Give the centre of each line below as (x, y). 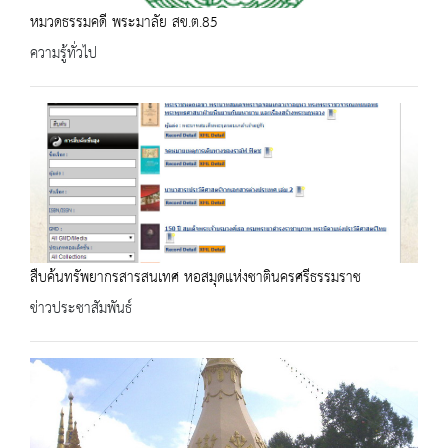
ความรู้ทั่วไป (63, 54)
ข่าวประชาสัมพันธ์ (81, 309)
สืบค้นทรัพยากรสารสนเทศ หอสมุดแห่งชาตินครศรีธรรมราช (195, 278)
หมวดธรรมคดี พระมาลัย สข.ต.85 (124, 23)
